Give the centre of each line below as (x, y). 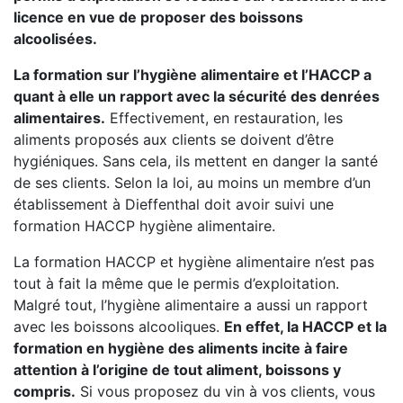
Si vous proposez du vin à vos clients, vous (225, 391)
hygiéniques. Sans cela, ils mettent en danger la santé (196, 161)
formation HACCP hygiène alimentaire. (144, 226)
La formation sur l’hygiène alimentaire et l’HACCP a (193, 75)
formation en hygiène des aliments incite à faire (181, 348)
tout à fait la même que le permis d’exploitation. (176, 283)
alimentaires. (59, 118)
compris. (45, 391)
